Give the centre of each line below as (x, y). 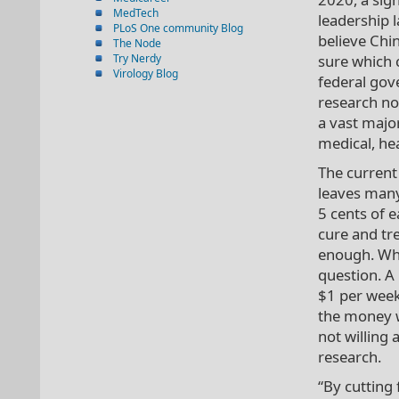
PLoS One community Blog (178, 28)
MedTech (136, 13)
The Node (137, 43)
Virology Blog (146, 73)
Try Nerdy (137, 58)
